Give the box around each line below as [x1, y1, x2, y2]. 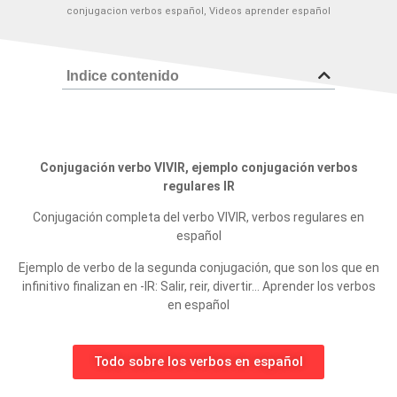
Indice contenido [66, 67, 179, 83]
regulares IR [162, 178, 235, 193]
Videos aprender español [209, 4, 331, 17]
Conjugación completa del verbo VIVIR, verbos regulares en [33, 210, 364, 225]
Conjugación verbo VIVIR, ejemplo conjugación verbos [39, 160, 358, 175]
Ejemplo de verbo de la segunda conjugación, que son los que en [18, 260, 379, 275]
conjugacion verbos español [66, 4, 204, 17]
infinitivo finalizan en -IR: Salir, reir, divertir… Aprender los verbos [21, 278, 376, 293]
